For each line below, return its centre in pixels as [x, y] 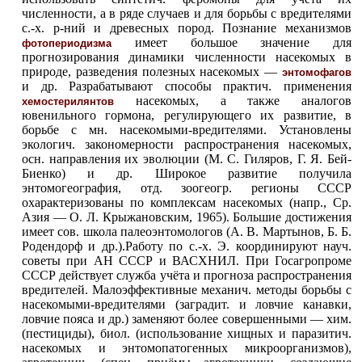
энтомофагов [317, 72]
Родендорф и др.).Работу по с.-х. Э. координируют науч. [187, 246]
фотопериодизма [67, 43]
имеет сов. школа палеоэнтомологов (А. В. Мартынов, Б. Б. [187, 232]
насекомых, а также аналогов [233, 101]
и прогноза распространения [270, 275]
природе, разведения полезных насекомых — [152, 72]
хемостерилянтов [68, 101]
